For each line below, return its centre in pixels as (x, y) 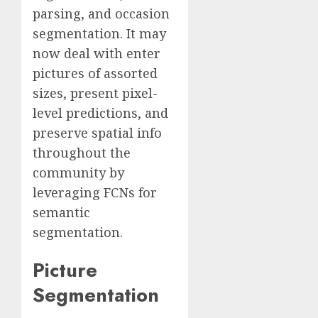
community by (78, 173)
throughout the (82, 153)
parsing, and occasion (101, 14)
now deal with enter (97, 54)
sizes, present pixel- (95, 93)
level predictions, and (100, 113)
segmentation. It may (99, 34)
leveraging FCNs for (95, 193)
